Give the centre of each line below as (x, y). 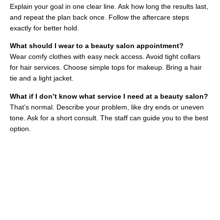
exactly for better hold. (44, 28)
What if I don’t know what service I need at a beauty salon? (109, 96)
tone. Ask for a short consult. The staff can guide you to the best (109, 118)
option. (20, 128)
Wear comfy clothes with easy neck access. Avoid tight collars (105, 57)
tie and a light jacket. (42, 78)
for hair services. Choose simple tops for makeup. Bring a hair (106, 68)
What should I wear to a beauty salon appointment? (97, 46)
